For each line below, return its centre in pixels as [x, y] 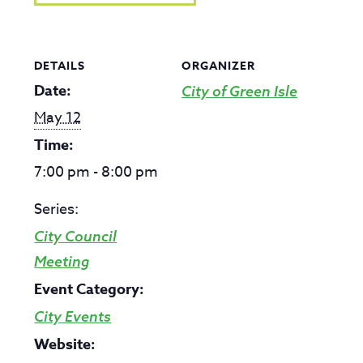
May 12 [58, 118]
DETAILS [60, 66]
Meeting [62, 261]
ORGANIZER [218, 66]
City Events [73, 316]
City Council [76, 236]
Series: [57, 209]
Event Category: [90, 289]
